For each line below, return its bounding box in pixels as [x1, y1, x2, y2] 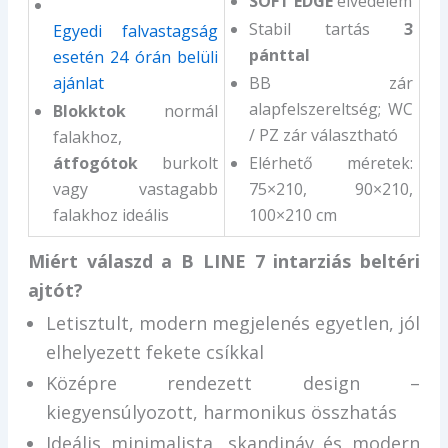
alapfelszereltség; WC [248, 98, 413, 121]
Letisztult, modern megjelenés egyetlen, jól [45, 311, 421, 336]
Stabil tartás [248, 18, 404, 41]
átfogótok [52, 152, 138, 175]
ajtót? [27, 278, 83, 303]
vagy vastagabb [52, 178, 218, 201]
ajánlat [52, 72, 104, 95]
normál [125, 100, 218, 123]
